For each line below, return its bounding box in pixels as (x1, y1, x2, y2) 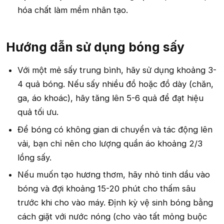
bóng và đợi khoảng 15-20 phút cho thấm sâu (17, 183, 196, 194)
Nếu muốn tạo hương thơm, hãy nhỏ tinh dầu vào (17, 169, 210, 180)
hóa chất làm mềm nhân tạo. (17, 5, 128, 15)
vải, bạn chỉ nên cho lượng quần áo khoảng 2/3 (17, 138, 203, 148)
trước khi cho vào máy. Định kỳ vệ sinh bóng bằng (17, 197, 213, 208)
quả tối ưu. (17, 107, 59, 117)
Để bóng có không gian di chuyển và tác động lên (17, 124, 213, 134)
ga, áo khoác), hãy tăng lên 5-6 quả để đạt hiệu (17, 93, 204, 103)
